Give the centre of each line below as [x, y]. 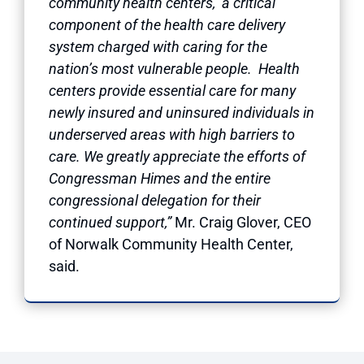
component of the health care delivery [167, 24]
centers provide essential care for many [172, 90]
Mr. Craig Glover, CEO [241, 222]
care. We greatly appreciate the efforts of [177, 156]
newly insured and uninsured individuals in [182, 112]
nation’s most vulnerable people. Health [174, 68]
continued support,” [110, 222]
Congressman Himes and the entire [160, 178]
